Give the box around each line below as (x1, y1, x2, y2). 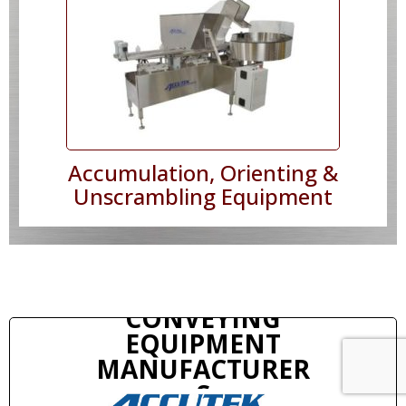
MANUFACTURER (96, 352, 310, 387)
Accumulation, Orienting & (68, 158, 338, 188)
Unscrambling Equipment (73, 181, 333, 212)
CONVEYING (125, 301, 281, 336)
